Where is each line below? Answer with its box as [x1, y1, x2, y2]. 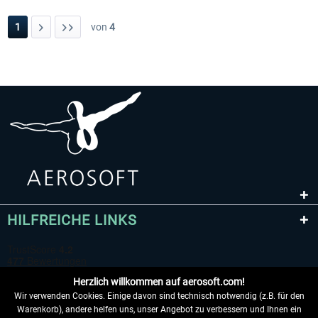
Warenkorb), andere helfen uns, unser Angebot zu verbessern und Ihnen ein [16, 305, 302, 314]
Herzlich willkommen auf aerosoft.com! [73, 276, 245, 287]
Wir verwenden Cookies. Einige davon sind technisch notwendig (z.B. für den [13, 291, 305, 301]
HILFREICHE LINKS [7, 212, 137, 229]
